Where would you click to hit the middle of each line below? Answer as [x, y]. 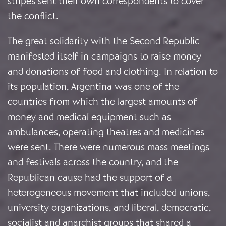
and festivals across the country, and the [93, 162]
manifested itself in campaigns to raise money [104, 56]
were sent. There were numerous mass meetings [108, 147]
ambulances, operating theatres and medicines [106, 132]
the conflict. [34, 16]
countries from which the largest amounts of [102, 102]
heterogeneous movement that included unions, [109, 193]
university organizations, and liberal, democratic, [109, 208]
